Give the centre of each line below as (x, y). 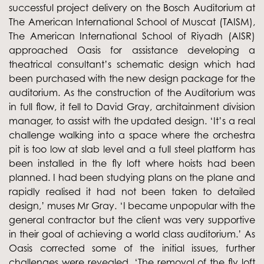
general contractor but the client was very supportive (132, 220)
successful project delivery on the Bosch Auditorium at (132, 7)
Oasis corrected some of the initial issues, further (132, 248)
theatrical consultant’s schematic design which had (132, 64)
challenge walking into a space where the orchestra (132, 135)
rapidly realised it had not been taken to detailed (132, 191)
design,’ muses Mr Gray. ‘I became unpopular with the (132, 205)
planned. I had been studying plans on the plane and (132, 177)
